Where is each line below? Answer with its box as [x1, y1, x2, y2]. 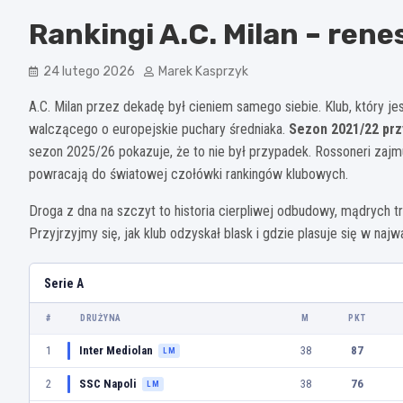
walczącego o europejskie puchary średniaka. [29, 121, 289, 139]
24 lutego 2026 [43, 64, 135, 80]
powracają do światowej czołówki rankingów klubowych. [29, 166, 348, 184]
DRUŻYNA [80, 313, 121, 324]
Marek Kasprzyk [158, 64, 248, 80]
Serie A [44, 275, 84, 291]
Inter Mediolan [79, 344, 153, 358]
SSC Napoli [79, 377, 137, 391]
